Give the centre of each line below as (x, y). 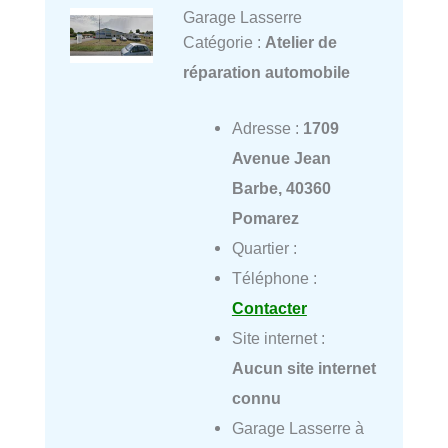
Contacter (269, 308)
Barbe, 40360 (281, 188)
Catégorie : (223, 41)
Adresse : (267, 128)
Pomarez (265, 218)
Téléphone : (274, 278)
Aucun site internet (303, 368)
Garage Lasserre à (297, 428)
